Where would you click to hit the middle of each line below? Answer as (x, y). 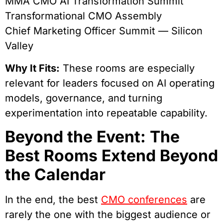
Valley (19, 46)
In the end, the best (53, 200)
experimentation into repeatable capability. (106, 113)
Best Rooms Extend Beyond (111, 156)
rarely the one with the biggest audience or (108, 215)
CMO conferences (144, 200)
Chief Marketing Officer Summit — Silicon (104, 31)
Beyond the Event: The (92, 137)
